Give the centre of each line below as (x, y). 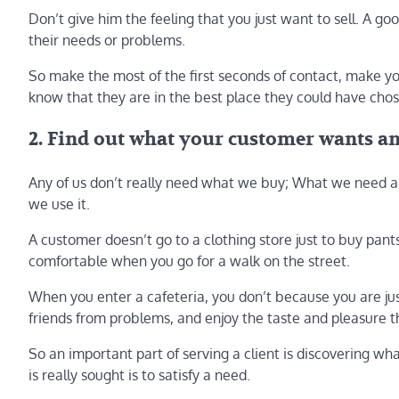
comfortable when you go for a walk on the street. (189, 261)
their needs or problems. (107, 40)
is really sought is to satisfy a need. (139, 375)
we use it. (59, 204)
